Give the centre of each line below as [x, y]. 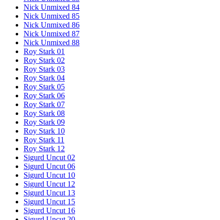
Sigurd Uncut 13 [49, 193]
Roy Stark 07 [44, 105]
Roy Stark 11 [44, 140]
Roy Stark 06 [44, 96]
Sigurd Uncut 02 [49, 158]
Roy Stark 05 [44, 87]
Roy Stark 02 [44, 60]
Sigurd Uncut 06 [49, 166]
